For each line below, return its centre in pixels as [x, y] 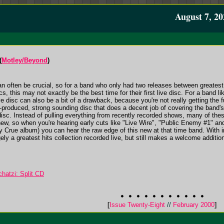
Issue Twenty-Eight [138, 205]
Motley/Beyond [24, 60]
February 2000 [193, 205]
